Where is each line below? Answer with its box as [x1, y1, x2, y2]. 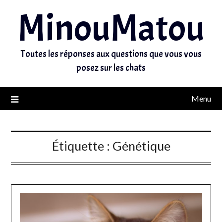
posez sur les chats [76, 62, 146, 74]
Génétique [112, 138, 170, 153]
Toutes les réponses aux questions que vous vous [20, 48, 202, 60]
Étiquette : [52, 138, 112, 153]
